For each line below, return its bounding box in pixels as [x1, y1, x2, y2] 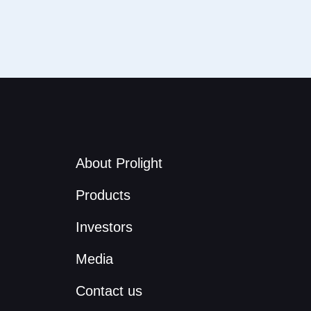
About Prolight [75, 155, 162, 171]
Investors [75, 219, 133, 235]
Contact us [75, 283, 142, 299]
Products [75, 187, 131, 203]
